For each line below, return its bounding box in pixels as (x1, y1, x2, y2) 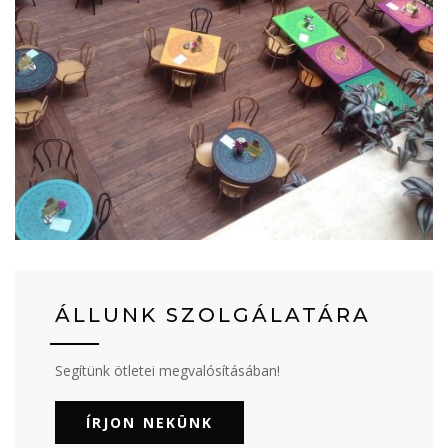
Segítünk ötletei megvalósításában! (55, 361, 280, 380)
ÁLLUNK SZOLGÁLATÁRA (55, 303, 371, 327)
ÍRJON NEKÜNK (86, 413, 214, 432)
